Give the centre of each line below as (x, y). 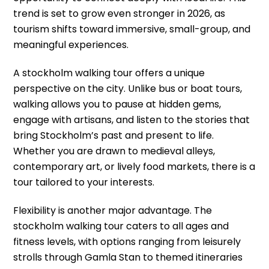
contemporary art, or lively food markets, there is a (134, 167)
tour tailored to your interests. (84, 183)
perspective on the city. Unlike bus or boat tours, (128, 89)
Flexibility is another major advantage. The (113, 210)
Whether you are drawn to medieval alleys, (114, 151)
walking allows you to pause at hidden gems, (117, 104)
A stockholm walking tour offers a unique (109, 73)
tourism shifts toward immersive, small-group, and (132, 29)
